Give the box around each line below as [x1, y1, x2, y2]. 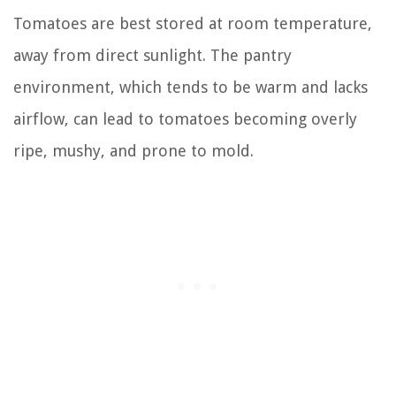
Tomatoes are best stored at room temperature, [13, 14, 372, 34]
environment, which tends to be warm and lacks [13, 78, 368, 97]
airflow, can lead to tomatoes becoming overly [13, 110, 357, 129]
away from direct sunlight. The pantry [13, 46, 292, 65]
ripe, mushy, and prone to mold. [13, 141, 254, 161]
